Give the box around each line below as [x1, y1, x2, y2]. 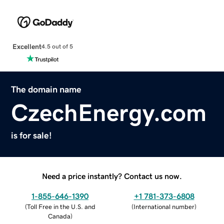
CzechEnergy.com [11, 100, 207, 124]
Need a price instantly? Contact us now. [42, 171, 182, 180]
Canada [47, 212, 70, 219]
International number [133, 203, 194, 210]
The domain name [11, 84, 82, 94]
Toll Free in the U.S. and [26, 203, 95, 210]
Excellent [12, 42, 41, 50]
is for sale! [11, 130, 52, 140]
